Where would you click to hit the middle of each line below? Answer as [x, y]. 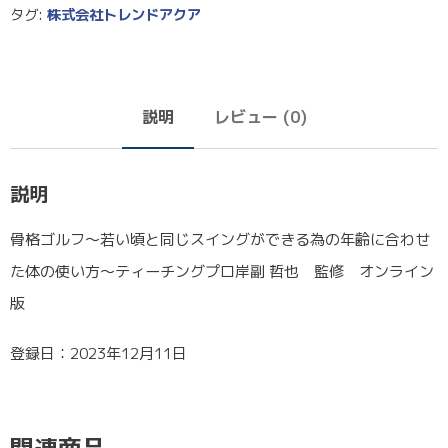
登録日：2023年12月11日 [98, 353]
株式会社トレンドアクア [124, 14]
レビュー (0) [260, 116]
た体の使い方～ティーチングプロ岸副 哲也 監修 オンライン [222, 271]
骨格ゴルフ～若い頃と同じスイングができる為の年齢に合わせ [220, 239]
